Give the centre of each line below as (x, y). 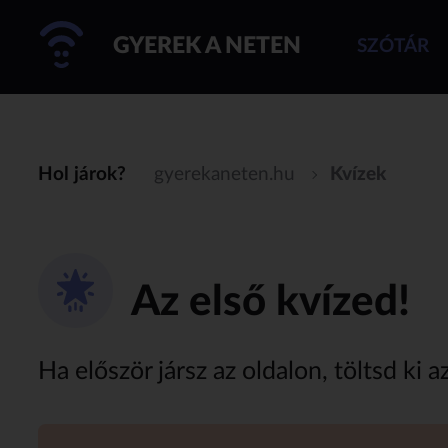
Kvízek (358, 175)
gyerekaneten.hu (225, 175)
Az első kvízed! (271, 302)
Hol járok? (81, 175)
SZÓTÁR (392, 46)
